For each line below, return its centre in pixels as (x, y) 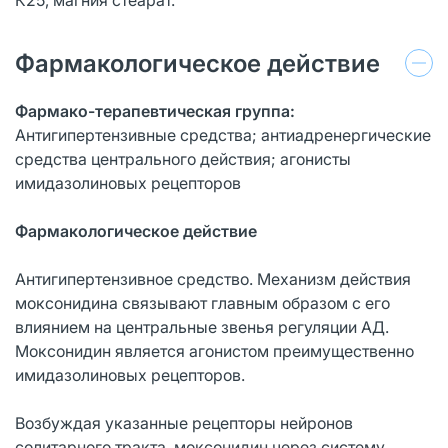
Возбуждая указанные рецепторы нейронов (184, 422)
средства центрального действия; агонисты (183, 158)
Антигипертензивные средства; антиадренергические (223, 134)
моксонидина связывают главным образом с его (202, 302)
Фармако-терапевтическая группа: (155, 110)
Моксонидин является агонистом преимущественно (214, 350)
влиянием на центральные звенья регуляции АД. (202, 326)
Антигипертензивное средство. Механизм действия (213, 278)
